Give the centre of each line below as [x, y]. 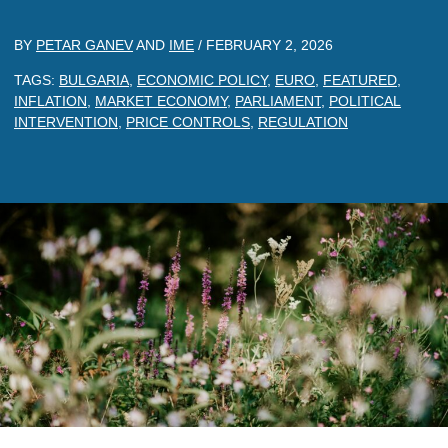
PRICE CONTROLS [188, 122]
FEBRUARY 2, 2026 [269, 45]
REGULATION [303, 122]
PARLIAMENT [278, 101]
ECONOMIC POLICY [202, 80]
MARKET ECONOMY [161, 101]
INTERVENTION [66, 122]
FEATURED [360, 80]
